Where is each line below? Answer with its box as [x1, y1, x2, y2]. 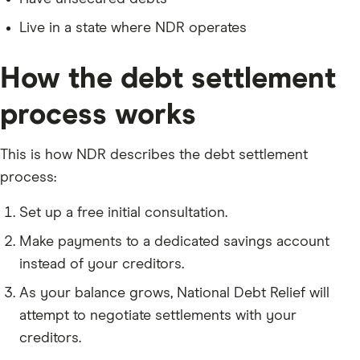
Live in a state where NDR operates [19, 21, 247, 35]
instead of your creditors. [19, 257, 184, 272]
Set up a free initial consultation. [19, 206, 227, 220]
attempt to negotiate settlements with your [19, 309, 297, 323]
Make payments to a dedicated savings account [19, 235, 329, 249]
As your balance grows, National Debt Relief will [19, 286, 329, 301]
